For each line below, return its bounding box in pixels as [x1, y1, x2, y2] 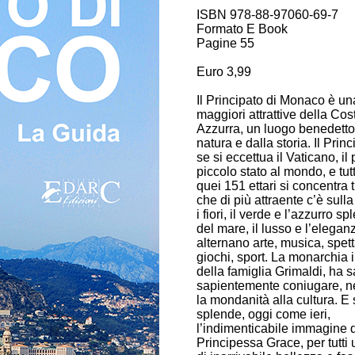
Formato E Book [197, 22, 288, 36]
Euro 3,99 [197, 65, 251, 78]
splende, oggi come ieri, [197, 307, 330, 321]
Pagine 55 [197, 36, 254, 50]
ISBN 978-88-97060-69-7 [197, 8, 338, 21]
